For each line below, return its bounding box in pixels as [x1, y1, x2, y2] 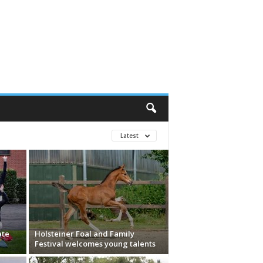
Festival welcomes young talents [34, 238, 156, 249]
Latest [120, 131, 140, 140]
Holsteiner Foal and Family [34, 228, 134, 239]
